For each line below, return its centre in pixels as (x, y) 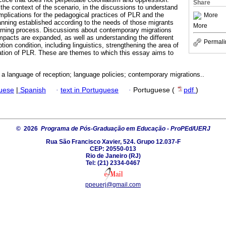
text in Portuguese (90, 90)
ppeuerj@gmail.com (113, 184)
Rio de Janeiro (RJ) (113, 156)
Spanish (32, 90)
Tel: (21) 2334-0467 (113, 163)
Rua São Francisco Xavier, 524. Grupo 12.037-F (113, 142)
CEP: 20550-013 (113, 149)
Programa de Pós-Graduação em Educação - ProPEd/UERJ (125, 128)
